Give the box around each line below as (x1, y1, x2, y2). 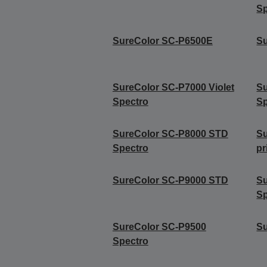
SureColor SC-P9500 (112, 222, 206, 232)
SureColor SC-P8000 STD (112, 129, 228, 139)
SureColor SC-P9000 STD (112, 175, 228, 186)
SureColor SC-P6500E (112, 36, 213, 46)
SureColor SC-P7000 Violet (112, 82, 234, 93)
